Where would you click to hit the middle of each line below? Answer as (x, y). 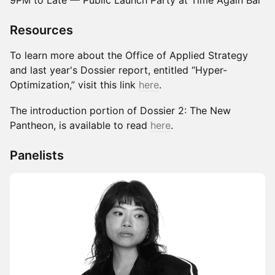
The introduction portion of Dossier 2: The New (120, 110)
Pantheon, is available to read (80, 125)
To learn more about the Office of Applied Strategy (129, 55)
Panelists (37, 155)
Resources (41, 30)
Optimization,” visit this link (74, 85)
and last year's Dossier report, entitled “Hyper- (118, 70)
